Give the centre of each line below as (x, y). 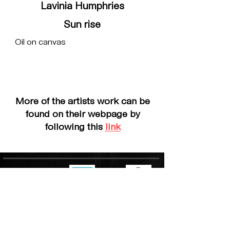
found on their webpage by (83, 115)
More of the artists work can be (83, 102)
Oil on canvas (40, 43)
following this (75, 128)
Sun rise (82, 25)
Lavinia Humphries (82, 7)
